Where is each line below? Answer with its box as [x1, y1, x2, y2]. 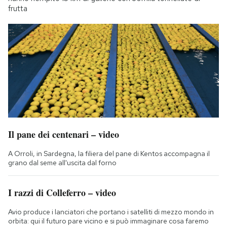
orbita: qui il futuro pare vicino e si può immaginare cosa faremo [8, 216, 209, 226]
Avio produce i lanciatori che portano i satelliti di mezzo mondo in [8, 207, 214, 217]
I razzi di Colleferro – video [8, 186, 116, 200]
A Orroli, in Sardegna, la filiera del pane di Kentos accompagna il [8, 149, 210, 159]
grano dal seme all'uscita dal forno [8, 158, 117, 168]
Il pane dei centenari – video [8, 128, 119, 141]
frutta [8, 4, 27, 14]
